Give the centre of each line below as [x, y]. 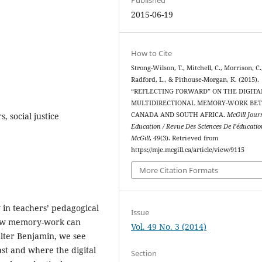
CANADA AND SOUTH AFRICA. [179, 114]
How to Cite [152, 53]
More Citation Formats [179, 170]
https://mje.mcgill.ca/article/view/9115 [188, 149]
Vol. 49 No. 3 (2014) [169, 226]
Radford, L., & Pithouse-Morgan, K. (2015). [195, 79]
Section [144, 253]
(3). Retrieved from [189, 138]
